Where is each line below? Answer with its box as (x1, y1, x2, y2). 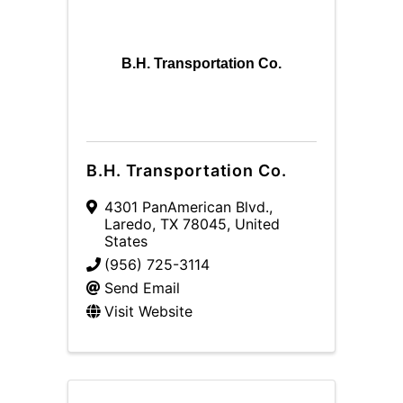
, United (227, 215, 280, 233)
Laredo (104, 215, 152, 233)
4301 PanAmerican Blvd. (104, 198, 269, 216)
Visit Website (104, 302, 193, 320)
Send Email (104, 279, 180, 297)
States (104, 232, 148, 250)
